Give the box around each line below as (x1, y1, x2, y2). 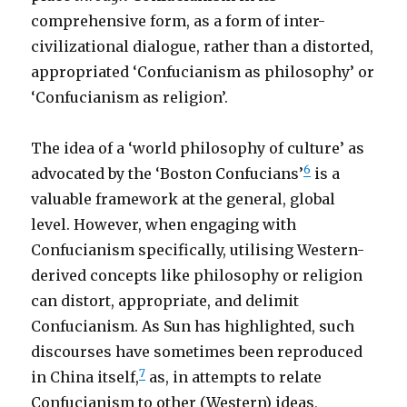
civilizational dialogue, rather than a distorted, (31, 37, 374, 55)
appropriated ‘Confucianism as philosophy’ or (31, 63, 375, 81)
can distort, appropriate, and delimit (31, 292, 300, 310)
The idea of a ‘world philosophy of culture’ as (31, 139, 365, 157)
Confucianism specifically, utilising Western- (31, 241, 365, 259)
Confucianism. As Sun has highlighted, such (31, 317, 355, 335)
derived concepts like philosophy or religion (31, 266, 363, 284)
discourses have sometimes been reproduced (31, 342, 363, 361)
